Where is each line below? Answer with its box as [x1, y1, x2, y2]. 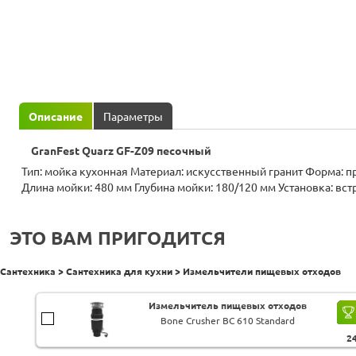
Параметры [103, 110, 163, 123]
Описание [29, 110, 83, 123]
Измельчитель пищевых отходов [149, 300, 308, 311]
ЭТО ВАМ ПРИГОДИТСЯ [10, 227, 226, 248]
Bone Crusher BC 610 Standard [161, 315, 296, 327]
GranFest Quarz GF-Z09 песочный [31, 145, 211, 158]
